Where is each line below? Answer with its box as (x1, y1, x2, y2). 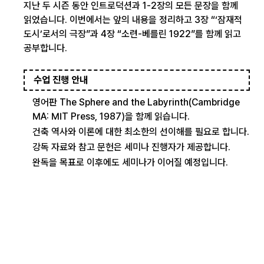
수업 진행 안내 (34, 74, 88, 85)
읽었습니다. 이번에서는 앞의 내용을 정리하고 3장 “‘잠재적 (24, 14, 242, 25)
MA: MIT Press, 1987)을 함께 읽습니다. (32, 111, 190, 122)
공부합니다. (24, 42, 67, 54)
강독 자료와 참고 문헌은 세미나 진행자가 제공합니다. (32, 141, 230, 153)
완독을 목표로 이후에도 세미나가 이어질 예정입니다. (32, 157, 228, 168)
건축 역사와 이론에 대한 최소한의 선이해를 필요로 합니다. (32, 126, 249, 137)
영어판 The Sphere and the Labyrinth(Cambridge (32, 97, 240, 108)
